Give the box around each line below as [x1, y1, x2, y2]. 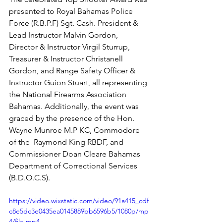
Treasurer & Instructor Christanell [9, 54, 125, 63]
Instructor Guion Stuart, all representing [9, 78, 149, 87]
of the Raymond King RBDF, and [9, 137, 125, 147]
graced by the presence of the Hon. [9, 113, 136, 123]
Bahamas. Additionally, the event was [9, 102, 141, 111]
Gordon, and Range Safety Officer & [9, 66, 137, 75]
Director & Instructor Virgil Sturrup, [9, 42, 132, 52]
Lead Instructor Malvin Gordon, [9, 30, 120, 40]
